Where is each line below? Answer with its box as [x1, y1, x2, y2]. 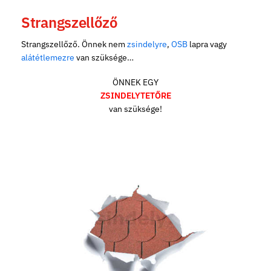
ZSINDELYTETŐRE [100, 90, 171, 102]
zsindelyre [127, 38, 167, 50]
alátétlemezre [21, 51, 74, 63]
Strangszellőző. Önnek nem [21, 38, 127, 50]
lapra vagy [188, 38, 227, 50]
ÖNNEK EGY [113, 77, 158, 88]
